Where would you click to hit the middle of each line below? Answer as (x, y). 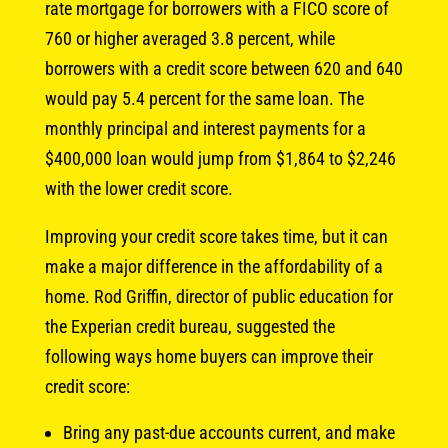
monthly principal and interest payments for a (205, 128)
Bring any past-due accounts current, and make (228, 432)
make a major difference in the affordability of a (213, 266)
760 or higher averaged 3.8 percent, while (189, 38)
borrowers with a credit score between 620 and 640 (223, 68)
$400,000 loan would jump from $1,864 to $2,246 (220, 158)
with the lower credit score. (138, 188)
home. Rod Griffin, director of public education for (218, 296)
